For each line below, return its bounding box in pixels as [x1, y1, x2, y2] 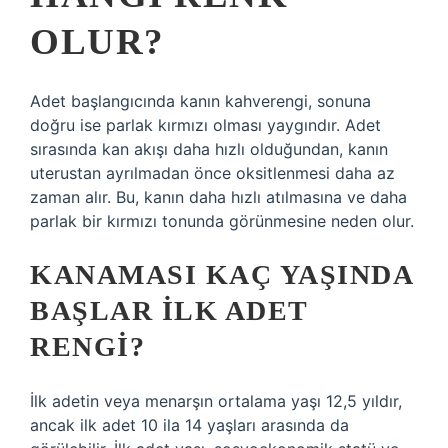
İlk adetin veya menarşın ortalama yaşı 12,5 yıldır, [30, 391, 402, 411]
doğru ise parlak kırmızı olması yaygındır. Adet [30, 115, 381, 135]
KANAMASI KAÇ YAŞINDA [30, 259, 412, 290]
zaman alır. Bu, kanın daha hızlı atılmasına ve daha [30, 187, 407, 207]
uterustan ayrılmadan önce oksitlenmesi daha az [30, 163, 395, 183]
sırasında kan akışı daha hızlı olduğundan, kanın [30, 139, 388, 159]
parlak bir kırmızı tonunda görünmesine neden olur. [30, 211, 414, 231]
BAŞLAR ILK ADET [30, 295, 308, 326]
